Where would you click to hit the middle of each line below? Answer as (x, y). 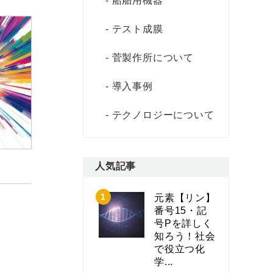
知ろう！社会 (185, 236)
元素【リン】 (185, 197)
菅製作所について (153, 57)
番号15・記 (181, 210)
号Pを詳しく (183, 223)
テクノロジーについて (163, 115)
